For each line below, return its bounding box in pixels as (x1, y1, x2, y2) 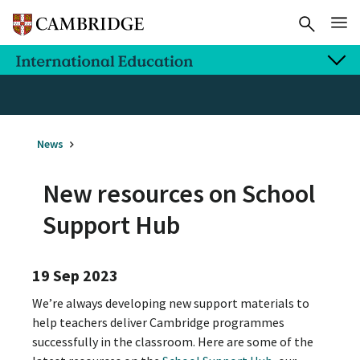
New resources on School (43, 177, 315, 210)
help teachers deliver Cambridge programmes (32, 314, 284, 331)
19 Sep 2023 (32, 265, 118, 286)
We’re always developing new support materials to (32, 295, 309, 312)
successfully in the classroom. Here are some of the (32, 333, 313, 350)
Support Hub (43, 208, 180, 241)
